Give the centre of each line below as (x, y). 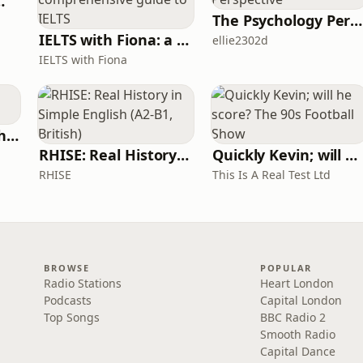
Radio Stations (83, 283)
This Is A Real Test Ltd (271, 175)
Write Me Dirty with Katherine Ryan (13, 135)
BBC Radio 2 (293, 317)
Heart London (297, 283)
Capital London (301, 300)
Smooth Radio (297, 334)
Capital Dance (297, 351)
